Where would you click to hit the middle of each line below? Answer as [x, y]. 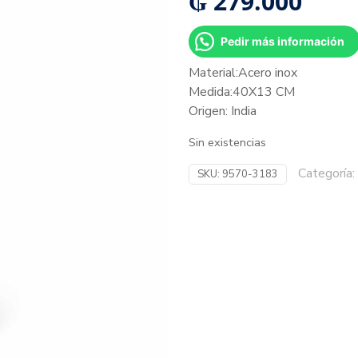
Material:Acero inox [243, 73]
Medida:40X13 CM [242, 92]
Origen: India [223, 111]
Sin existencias [227, 142]
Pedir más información [282, 41]
